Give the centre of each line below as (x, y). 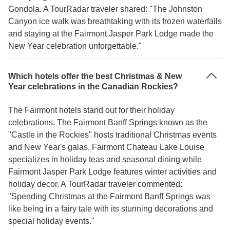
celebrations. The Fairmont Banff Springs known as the (108, 122)
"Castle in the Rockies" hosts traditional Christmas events (112, 135)
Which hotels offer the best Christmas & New (95, 76)
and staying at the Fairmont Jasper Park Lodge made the (111, 34)
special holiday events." (51, 221)
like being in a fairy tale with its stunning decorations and (111, 209)
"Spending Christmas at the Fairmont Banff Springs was (109, 196)
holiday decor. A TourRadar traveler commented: (95, 184)
